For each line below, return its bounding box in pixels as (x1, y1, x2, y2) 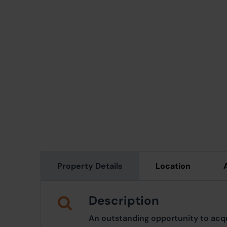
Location (156, 161, 191, 171)
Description (89, 193, 159, 208)
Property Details (57, 161, 123, 171)
